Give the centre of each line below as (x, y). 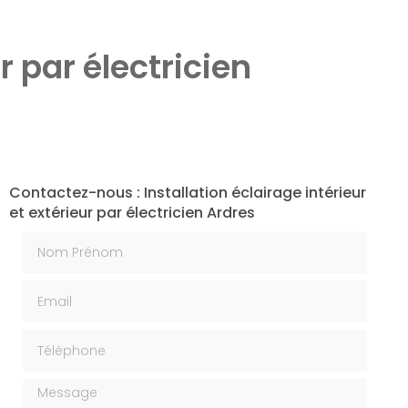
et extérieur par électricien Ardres (132, 212)
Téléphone (60, 339)
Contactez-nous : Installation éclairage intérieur (187, 192)
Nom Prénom (67, 240)
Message (54, 388)
